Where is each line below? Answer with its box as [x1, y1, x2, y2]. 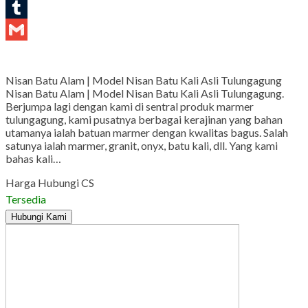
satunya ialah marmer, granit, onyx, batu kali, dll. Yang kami [5, 138, 278, 152]
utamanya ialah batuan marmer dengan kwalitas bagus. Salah [5, 125, 288, 139]
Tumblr [5, 22, 41, 36]
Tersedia [5, 192, 46, 206]
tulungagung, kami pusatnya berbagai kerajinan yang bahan [5, 112, 283, 126]
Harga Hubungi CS [5, 175, 94, 189]
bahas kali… [5, 151, 61, 165]
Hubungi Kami [11, 211, 67, 222]
